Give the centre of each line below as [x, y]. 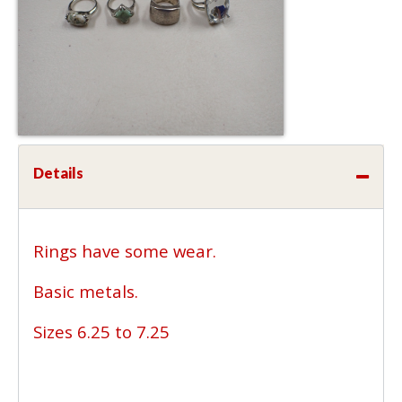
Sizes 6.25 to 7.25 [101, 331]
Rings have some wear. [125, 250]
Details [58, 172]
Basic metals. [86, 291]
